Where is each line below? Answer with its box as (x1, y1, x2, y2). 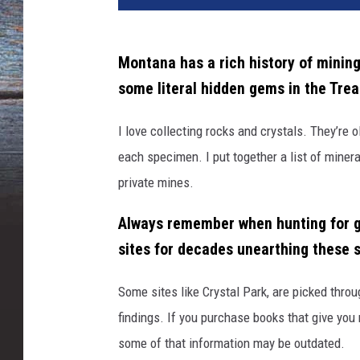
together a (230, 148, 287, 165)
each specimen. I (118, 148, 213, 165)
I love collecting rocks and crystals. (118, 122, 310, 139)
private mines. (118, 174, 197, 190)
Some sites (118, 283, 178, 300)
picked (289, 283, 330, 300)
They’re (310, 122, 349, 139)
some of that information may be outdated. (118, 334, 345, 351)
